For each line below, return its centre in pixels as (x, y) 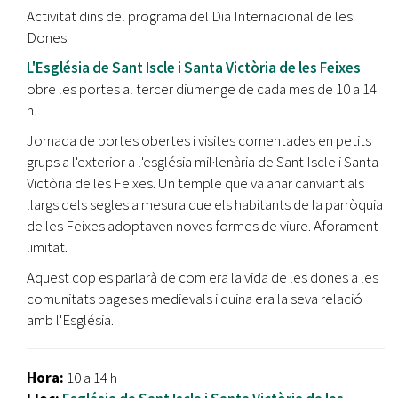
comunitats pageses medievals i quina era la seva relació (195, 298)
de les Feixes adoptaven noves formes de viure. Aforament (203, 225)
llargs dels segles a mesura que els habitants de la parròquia (205, 204)
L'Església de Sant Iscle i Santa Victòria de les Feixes (194, 67)
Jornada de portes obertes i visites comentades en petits (199, 140)
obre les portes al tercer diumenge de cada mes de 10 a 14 (202, 88)
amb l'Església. (70, 319)
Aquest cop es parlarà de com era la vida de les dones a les (203, 277)
